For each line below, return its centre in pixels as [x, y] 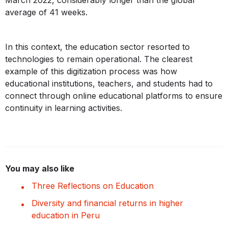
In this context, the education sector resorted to [97, 47]
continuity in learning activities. [64, 108]
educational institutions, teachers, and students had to [109, 84]
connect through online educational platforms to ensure [114, 96]
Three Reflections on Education [93, 186]
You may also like [40, 169]
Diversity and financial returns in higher [107, 203]
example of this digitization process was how [91, 72]
